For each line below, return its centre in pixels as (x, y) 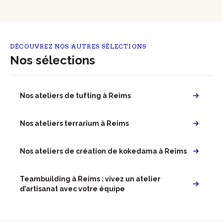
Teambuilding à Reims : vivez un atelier (90, 179)
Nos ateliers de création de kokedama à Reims (103, 151)
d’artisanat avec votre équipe (72, 189)
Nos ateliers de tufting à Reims (75, 95)
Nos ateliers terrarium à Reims (74, 123)
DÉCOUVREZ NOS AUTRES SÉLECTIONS (78, 46)
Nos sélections (53, 60)
